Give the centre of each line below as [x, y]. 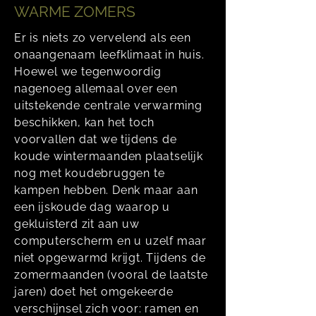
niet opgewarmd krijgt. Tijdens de [110, 258]
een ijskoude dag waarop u [92, 207]
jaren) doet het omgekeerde [94, 292]
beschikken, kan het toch [85, 122]
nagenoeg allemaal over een [96, 89]
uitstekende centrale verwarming [108, 105]
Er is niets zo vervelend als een [103, 38]
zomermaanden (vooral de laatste [111, 275]
